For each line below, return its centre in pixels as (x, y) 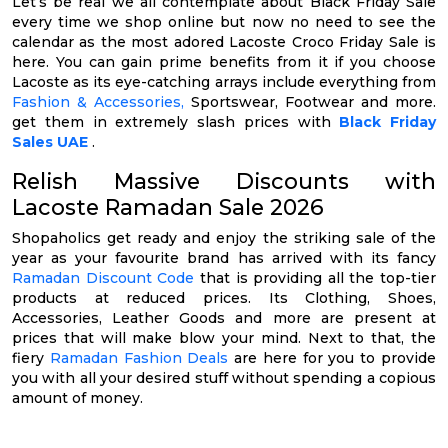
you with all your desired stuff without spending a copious (224, 377)
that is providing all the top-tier (315, 277)
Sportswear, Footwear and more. (310, 101)
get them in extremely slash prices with (176, 121)
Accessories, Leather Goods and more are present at (224, 317)
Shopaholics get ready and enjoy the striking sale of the (224, 237)
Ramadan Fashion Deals (139, 357)
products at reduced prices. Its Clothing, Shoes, (224, 297)
